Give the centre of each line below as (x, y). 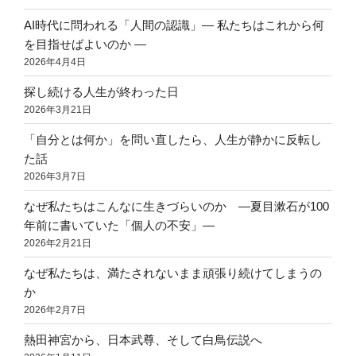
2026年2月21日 (58, 243)
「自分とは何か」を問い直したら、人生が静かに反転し (173, 139)
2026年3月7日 (55, 176)
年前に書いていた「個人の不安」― (119, 225)
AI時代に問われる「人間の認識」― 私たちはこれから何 (174, 25)
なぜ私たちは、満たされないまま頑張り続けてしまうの (173, 273)
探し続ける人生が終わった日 (101, 91)
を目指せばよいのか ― (85, 44)
